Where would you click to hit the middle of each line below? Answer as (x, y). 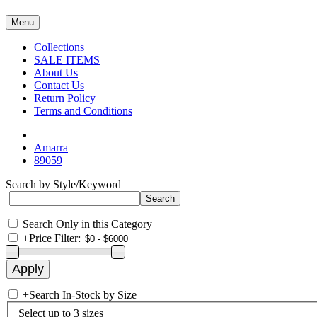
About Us (56, 73)
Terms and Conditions (83, 111)
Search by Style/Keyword (63, 184)
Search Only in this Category (87, 224)
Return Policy (65, 98)
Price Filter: (55, 238)
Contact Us (59, 85)
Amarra (51, 148)
